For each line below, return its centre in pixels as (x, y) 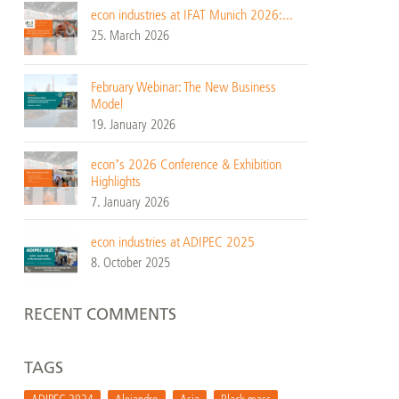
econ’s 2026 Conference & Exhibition (186, 164)
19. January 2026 (133, 125)
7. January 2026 (130, 202)
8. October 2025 (130, 263)
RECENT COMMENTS (100, 314)
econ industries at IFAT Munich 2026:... (191, 15)
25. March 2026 (130, 36)
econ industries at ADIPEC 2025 (172, 242)
